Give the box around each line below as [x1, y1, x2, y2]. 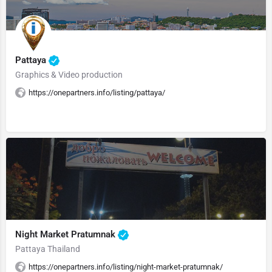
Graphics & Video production [15, 70, 123, 80]
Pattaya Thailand [15, 244, 80, 254]
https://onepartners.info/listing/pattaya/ [29, 88, 165, 97]
